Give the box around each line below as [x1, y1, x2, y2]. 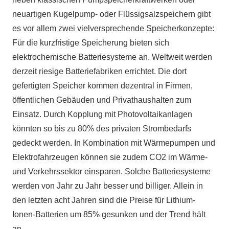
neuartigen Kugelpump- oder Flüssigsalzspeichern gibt [12, 9, 211, 18]
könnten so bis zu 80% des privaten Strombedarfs [12, 124, 191, 133]
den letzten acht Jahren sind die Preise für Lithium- [12, 195, 195, 204]
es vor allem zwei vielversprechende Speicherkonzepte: [12, 24, 214, 33]
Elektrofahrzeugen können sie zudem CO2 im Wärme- [12, 152, 208, 162]
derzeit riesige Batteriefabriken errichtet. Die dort [12, 66, 187, 76]
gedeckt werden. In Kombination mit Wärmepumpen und [12, 138, 215, 147]
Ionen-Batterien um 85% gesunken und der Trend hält [12, 210, 205, 219]
